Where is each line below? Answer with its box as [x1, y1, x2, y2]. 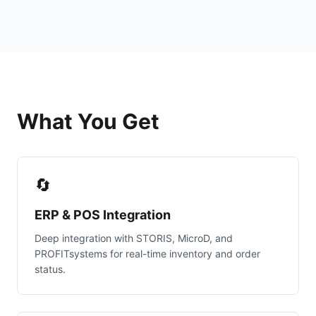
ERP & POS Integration [35, 207, 171, 222]
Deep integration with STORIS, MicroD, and [35, 231, 233, 244]
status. [35, 262, 66, 275]
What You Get [17, 108, 159, 134]
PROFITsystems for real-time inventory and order [35, 247, 260, 260]
